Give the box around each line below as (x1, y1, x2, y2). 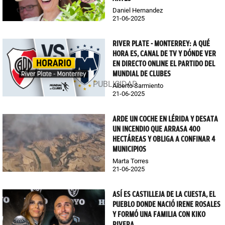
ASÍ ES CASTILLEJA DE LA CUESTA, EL (113, 189, 215, 199)
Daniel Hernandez (113, 7, 163, 15)
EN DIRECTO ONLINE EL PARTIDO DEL (113, 59, 215, 69)
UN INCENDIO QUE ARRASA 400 (113, 125, 200, 134)
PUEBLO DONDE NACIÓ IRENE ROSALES (113, 199, 220, 209)
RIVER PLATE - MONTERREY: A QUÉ (113, 39, 210, 49)
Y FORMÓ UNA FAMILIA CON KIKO (113, 209, 205, 219)
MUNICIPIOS (113, 145, 146, 154)
